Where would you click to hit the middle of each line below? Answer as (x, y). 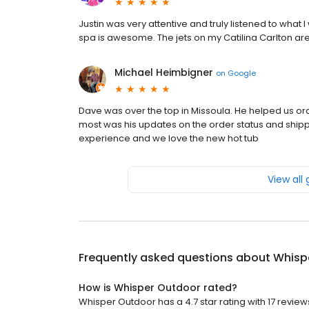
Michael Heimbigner (164, 73)
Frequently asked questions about (176, 258)
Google (242, 73)
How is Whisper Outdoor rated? (158, 288)
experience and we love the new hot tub (169, 139)
